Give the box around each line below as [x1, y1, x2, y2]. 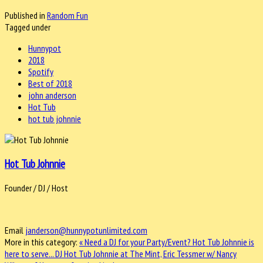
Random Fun [47, 9, 88, 22]
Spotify [28, 66, 53, 78]
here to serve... [5, 247, 55, 259]
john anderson [28, 89, 76, 102]
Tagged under [5, 21, 50, 33]
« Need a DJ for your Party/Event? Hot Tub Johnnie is [79, 235, 254, 248]
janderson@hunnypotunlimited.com [25, 224, 147, 236]
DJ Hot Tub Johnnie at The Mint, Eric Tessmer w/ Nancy [55, 247, 237, 259]
